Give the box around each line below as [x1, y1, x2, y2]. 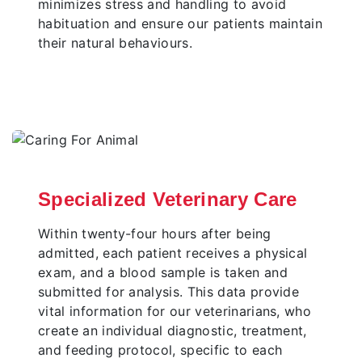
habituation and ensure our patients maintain [38, 15, 323, 32]
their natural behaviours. [38, 35, 193, 52]
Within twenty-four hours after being [38, 225, 271, 242]
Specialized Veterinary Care [38, 188, 297, 211]
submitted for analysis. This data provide [38, 284, 300, 301]
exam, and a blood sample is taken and [38, 264, 288, 281]
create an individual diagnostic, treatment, [38, 322, 307, 339]
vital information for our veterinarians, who [38, 303, 312, 320]
